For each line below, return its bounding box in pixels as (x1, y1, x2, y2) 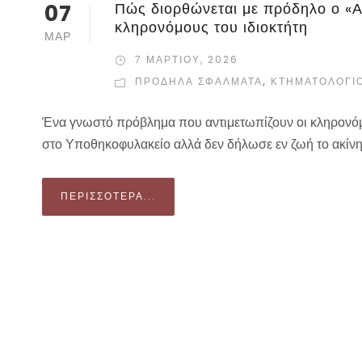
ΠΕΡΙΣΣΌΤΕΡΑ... (61, 189, 156, 204)
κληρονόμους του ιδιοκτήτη (115, 17, 308, 38)
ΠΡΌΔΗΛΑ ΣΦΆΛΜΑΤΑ (135, 74, 263, 89)
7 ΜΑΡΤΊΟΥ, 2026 (135, 53, 238, 67)
